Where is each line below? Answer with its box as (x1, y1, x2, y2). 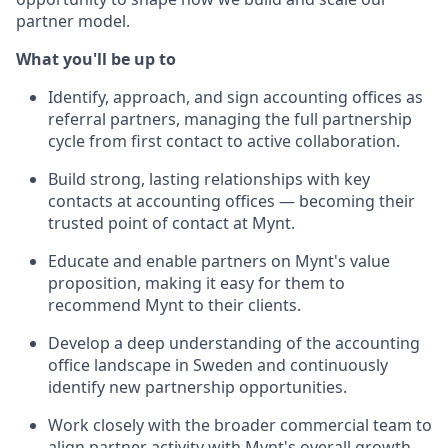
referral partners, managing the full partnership (48, 108, 412, 130)
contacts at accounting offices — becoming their (48, 190, 415, 212)
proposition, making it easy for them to (48, 272, 345, 294)
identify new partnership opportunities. (48, 376, 347, 398)
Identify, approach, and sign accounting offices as (48, 86, 423, 108)
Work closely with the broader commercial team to (48, 414, 432, 436)
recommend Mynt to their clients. (48, 294, 301, 316)
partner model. (16, 10, 130, 32)
